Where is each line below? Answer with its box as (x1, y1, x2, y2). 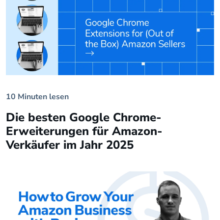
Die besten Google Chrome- (6, 109, 162, 125)
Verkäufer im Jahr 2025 (6, 137, 134, 153)
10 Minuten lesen (6, 91, 69, 102)
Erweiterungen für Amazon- (6, 123, 163, 139)
